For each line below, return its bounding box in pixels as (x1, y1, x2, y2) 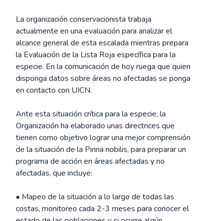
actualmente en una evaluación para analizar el (16, 26, 172, 37)
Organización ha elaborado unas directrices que (16, 120, 175, 131)
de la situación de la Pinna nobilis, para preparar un (16, 144, 186, 155)
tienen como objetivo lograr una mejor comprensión (16, 132, 190, 143)
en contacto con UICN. (16, 85, 92, 96)
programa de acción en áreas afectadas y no (16, 156, 165, 167)
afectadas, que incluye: (16, 168, 92, 179)
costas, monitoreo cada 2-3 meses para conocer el (16, 203, 189, 214)
